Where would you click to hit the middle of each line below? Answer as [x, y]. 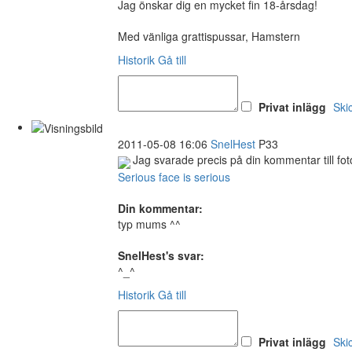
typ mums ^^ [149, 224]
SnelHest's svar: [161, 256]
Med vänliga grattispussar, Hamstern [209, 36]
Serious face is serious [174, 177]
